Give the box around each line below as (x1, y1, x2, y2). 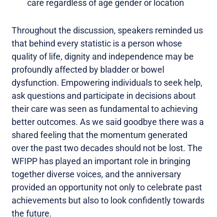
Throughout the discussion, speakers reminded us (12, 25, 203, 35)
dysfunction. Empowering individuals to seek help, (12, 77, 202, 88)
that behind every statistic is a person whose (12, 38, 182, 48)
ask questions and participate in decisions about (12, 90, 196, 101)
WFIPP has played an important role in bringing (12, 155, 190, 166)
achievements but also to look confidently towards (12, 195, 204, 205)
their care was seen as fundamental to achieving (12, 103, 198, 114)
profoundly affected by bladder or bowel (12, 64, 164, 75)
